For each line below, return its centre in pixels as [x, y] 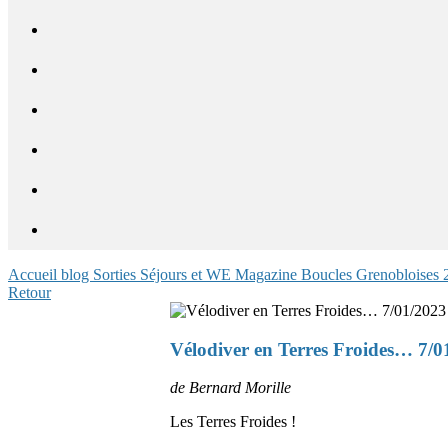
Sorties [116, 274]
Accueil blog [50, 274]
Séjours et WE [187, 274]
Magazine [268, 274]
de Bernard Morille [230, 388]
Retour [29, 292]
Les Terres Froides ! [233, 422]
